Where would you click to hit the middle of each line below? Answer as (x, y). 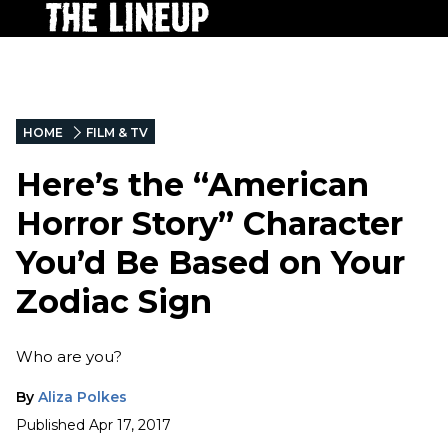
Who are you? (69, 356)
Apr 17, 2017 (130, 424)
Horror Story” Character (209, 224)
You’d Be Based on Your (210, 263)
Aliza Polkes (82, 396)
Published (50, 424)
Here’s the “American (192, 185)
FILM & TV (117, 132)
